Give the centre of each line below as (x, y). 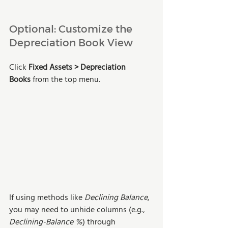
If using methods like (47, 198)
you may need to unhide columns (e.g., (78, 210)
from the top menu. (65, 80)
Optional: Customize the (72, 28)
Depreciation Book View (71, 42)
